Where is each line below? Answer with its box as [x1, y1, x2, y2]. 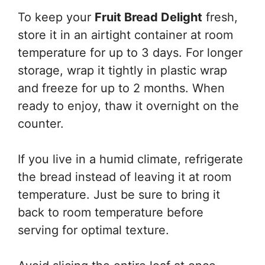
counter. [18, 117, 64, 131]
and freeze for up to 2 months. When [18, 81, 225, 95]
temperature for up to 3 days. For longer [18, 46, 243, 60]
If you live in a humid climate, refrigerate [18, 152, 243, 166]
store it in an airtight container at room [18, 28, 233, 42]
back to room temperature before [18, 205, 203, 219]
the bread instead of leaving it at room [18, 170, 231, 184]
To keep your [18, 10, 95, 24]
